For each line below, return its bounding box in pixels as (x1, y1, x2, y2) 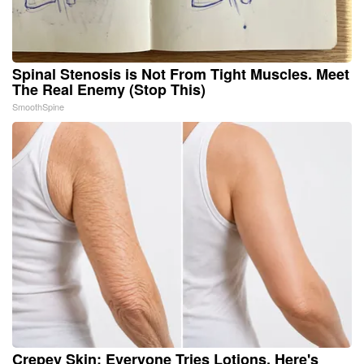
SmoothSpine (12, 99, 64, 113)
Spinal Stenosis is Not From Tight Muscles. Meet (12, 63, 349, 84)
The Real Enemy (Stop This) (12, 78, 206, 100)
